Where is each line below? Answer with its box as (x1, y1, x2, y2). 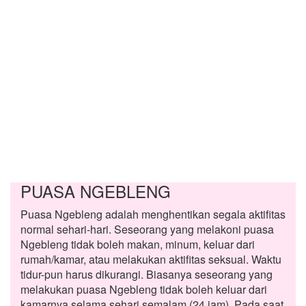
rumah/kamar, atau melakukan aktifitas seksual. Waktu (20, 251, 281, 268)
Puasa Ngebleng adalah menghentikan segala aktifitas (20, 206, 286, 223)
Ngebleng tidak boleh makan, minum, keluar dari (20, 236, 255, 253)
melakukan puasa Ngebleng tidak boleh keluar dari (20, 281, 267, 298)
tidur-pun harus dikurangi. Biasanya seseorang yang (20, 266, 273, 283)
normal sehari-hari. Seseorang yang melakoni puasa (20, 221, 274, 238)
